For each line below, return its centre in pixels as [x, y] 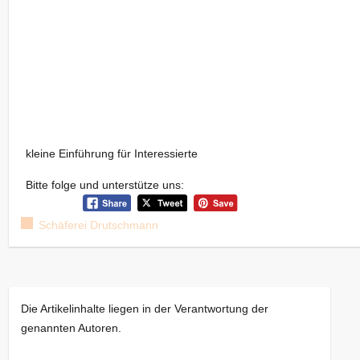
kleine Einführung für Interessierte [111, 154]
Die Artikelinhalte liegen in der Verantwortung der [145, 308]
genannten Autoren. [72, 327]
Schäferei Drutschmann [99, 225]
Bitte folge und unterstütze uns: [104, 185]
